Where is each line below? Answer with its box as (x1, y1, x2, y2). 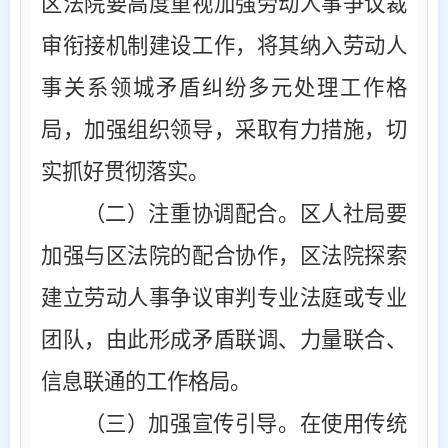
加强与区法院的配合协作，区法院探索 (41, 243, 407, 268)
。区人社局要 (278, 201, 408, 226)
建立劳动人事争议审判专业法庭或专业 (41, 285, 407, 310)
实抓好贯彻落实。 (41, 159, 209, 184)
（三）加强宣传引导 (83, 411, 279, 436)
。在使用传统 (278, 411, 408, 436)
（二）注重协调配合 (83, 201, 279, 226)
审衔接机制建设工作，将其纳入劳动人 (41, 33, 407, 58)
